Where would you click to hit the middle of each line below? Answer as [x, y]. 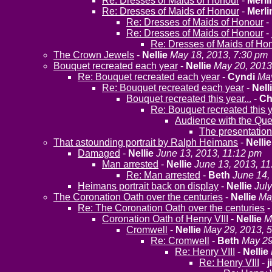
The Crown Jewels [94, 55]
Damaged [99, 153]
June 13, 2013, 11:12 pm [209, 153]
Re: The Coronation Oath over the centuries [171, 208]
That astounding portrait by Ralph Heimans [146, 142]
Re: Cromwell [180, 241]
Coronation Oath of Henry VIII [165, 219]
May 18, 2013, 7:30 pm [219, 55]
